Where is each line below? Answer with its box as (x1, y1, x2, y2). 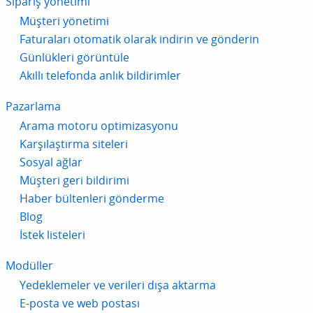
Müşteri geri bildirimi (20, 173, 129, 189)
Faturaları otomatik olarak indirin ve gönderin (20, 31, 259, 48)
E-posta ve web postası (20, 296, 140, 312)
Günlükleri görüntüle (20, 50, 129, 66)
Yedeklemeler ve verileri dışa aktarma (20, 277, 216, 293)
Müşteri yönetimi (20, 13, 109, 29)
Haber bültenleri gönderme (20, 191, 164, 207)
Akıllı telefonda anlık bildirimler (20, 68, 181, 84)
